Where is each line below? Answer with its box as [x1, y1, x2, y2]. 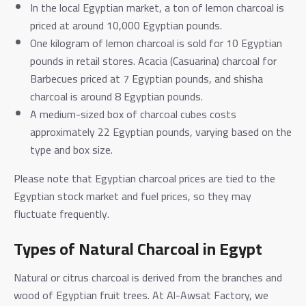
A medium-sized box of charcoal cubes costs [30, 103, 236, 124]
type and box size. [30, 139, 113, 160]
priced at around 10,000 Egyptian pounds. [30, 14, 222, 36]
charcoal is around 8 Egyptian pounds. [30, 85, 203, 107]
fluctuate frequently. [14, 203, 109, 224]
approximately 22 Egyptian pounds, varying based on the [30, 121, 292, 142]
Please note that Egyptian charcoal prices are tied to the [14, 167, 275, 189]
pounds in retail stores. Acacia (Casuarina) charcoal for [30, 50, 277, 71]
